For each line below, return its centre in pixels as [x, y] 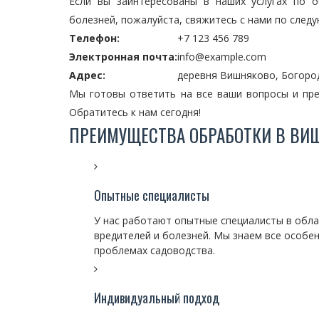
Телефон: [94, 38]
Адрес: [87, 75]
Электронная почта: [123, 57]
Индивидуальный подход [157, 298]
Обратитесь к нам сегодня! [135, 112]
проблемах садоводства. [155, 250]
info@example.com [222, 57]
